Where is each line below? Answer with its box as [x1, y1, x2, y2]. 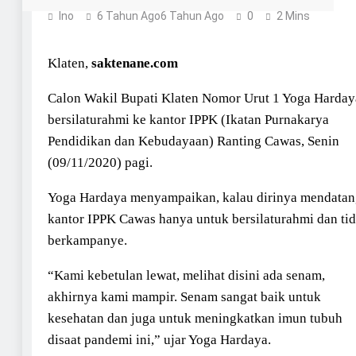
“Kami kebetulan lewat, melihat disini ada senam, [48, 267, 325, 283]
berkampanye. [48, 232, 127, 248]
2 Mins [277, 9, 310, 22]
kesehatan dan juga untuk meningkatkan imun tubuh [48, 310, 342, 326]
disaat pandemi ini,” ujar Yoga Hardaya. [48, 331, 271, 347]
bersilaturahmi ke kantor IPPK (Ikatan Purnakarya [48, 111, 329, 127]
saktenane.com [91, 55, 178, 71]
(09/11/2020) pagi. [48, 154, 153, 170]
